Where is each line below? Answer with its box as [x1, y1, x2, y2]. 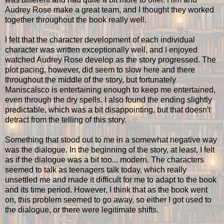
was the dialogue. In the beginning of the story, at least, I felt [5, 145, 214, 154]
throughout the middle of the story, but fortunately [5, 75, 176, 84]
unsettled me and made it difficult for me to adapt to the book [5, 175, 216, 184]
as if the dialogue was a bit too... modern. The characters [5, 155, 204, 164]
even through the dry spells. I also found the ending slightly [5, 95, 212, 104]
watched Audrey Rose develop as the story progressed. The [5, 55, 216, 64]
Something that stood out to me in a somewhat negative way [5, 135, 217, 144]
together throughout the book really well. [5, 15, 146, 24]
